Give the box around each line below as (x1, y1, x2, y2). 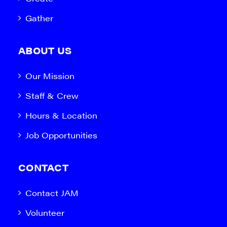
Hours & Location (25, 109, 97, 121)
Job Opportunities (25, 129, 97, 141)
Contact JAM (25, 187, 79, 199)
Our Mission (25, 70, 74, 82)
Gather (25, 12, 53, 24)
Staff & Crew (25, 90, 79, 101)
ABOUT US (18, 44, 71, 57)
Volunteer (25, 207, 64, 218)
